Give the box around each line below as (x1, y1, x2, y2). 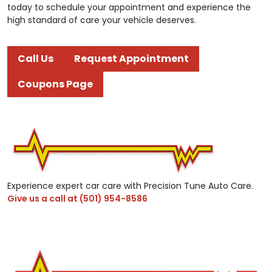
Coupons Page (18, 76, 93, 91)
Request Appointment (74, 51, 189, 66)
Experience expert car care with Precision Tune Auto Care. (7, 179, 253, 192)
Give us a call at (7, 192, 80, 205)
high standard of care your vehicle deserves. (7, 13, 196, 26)
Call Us (18, 51, 53, 66)
